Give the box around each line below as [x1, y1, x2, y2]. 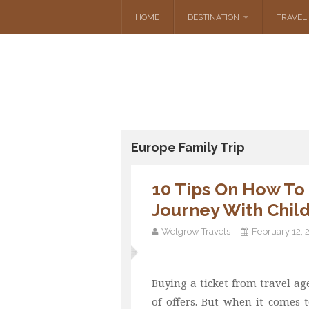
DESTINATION [188, 12, 239, 22]
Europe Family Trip [131, 140, 245, 154]
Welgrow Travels [161, 226, 230, 237]
